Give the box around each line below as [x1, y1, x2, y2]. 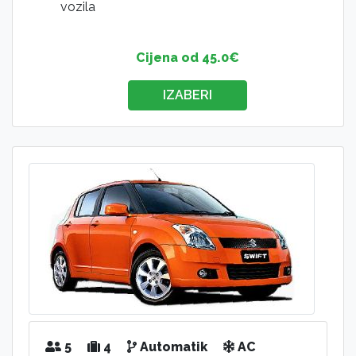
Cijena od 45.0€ [136, 49, 239, 65]
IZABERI [163, 87, 212, 103]
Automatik [137, 339, 207, 354]
